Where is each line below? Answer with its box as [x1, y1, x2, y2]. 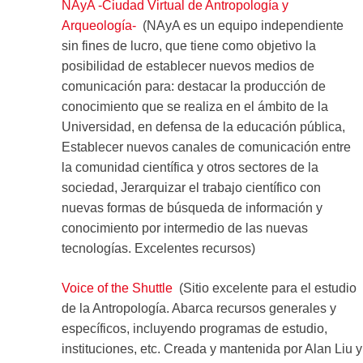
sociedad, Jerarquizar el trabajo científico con [61, 180, 321, 194]
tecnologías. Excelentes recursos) [61, 241, 255, 255]
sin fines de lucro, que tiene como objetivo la [61, 38, 316, 53]
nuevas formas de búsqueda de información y [61, 200, 322, 215]
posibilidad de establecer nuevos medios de [61, 58, 314, 73]
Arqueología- [61, 18, 136, 32]
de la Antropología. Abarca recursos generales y [61, 301, 336, 315]
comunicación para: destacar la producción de [61, 79, 326, 93]
